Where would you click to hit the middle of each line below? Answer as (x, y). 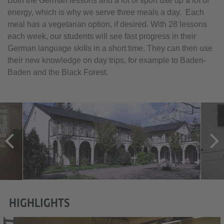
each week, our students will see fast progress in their (102, 36)
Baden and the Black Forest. (58, 72)
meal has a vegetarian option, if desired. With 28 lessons (107, 24)
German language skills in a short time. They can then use (110, 48)
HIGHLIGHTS (39, 203)
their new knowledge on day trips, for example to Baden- (107, 60)
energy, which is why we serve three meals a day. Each (106, 12)
